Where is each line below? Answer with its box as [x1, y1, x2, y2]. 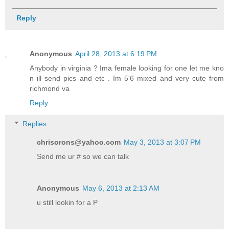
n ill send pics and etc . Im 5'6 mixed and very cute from [30, 74, 224, 82]
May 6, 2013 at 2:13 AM [82, 184, 160, 193]
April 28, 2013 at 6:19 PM [75, 49, 157, 58]
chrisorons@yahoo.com [37, 138, 121, 147]
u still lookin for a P [37, 198, 98, 207]
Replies [22, 120, 47, 128]
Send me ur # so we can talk [37, 152, 129, 161]
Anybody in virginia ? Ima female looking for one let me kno [30, 63, 224, 72]
